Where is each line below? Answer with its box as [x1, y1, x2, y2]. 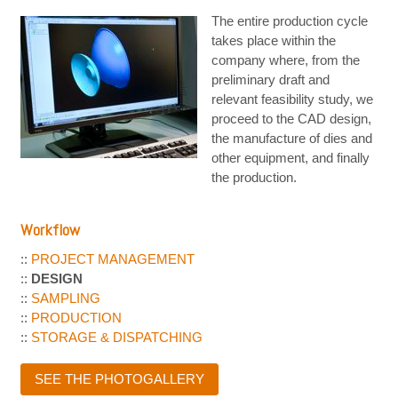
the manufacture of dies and [211, 131, 372, 147]
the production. [211, 170, 297, 186]
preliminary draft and [211, 72, 330, 88]
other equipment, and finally [211, 150, 370, 166]
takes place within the [211, 33, 336, 49]
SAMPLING [30, 291, 100, 306]
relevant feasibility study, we [211, 92, 373, 107]
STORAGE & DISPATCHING [30, 330, 203, 346]
